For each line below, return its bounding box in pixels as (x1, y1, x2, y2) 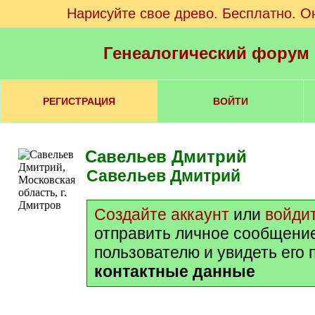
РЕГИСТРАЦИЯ (42, 96, 115, 107)
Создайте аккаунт (94, 205, 229, 224)
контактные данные (94, 262, 255, 281)
